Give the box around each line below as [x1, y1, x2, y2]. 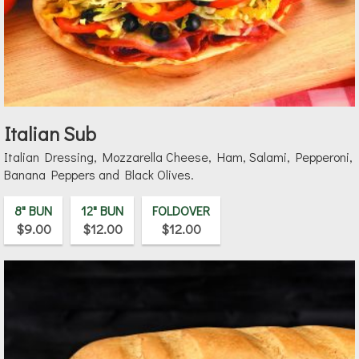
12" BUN [81, 202, 123, 220]
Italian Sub [5, 121, 96, 147]
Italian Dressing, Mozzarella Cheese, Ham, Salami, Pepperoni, [4, 148, 353, 166]
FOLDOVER [152, 202, 210, 220]
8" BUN [14, 202, 52, 220]
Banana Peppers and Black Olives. [4, 166, 194, 184]
